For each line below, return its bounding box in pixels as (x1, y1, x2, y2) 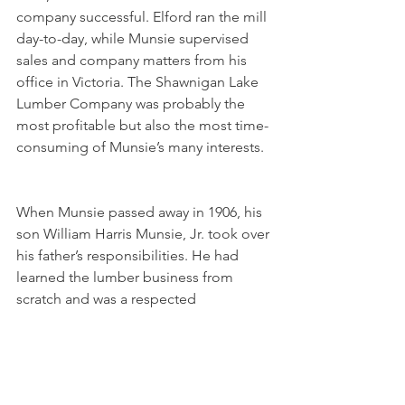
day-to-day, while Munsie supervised (16, 30, 252, 48)
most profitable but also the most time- (16, 117, 268, 135)
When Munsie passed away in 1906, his (16, 203, 266, 221)
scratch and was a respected (16, 290, 200, 308)
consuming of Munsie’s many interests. (16, 138, 264, 156)
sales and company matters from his (16, 52, 250, 70)
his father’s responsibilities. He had (16, 247, 242, 265)
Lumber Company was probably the (16, 95, 249, 113)
